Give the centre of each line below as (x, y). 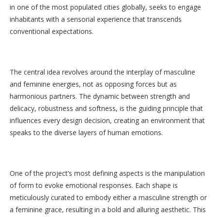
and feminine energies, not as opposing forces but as (93, 84)
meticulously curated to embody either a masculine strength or (108, 197)
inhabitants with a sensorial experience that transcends (96, 19)
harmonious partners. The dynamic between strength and (100, 96)
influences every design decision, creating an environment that (107, 120)
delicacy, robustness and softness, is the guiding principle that (106, 108)
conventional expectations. (52, 31)
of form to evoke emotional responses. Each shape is (94, 185)
